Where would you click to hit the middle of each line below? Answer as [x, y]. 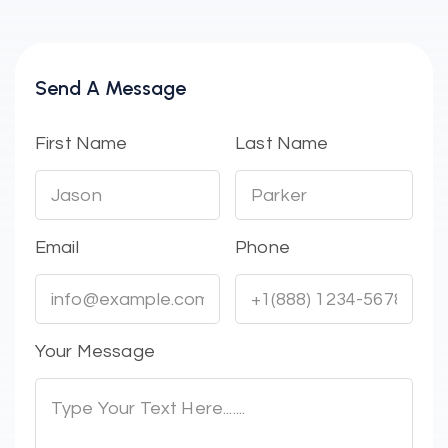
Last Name [282, 143]
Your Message [95, 351]
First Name [81, 143]
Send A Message [110, 88]
